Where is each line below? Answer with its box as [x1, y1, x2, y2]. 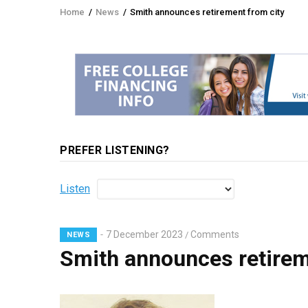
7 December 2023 [106, 228, 183, 240]
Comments [190, 228, 239, 240]
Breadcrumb [60, 12, 151, 32]
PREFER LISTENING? [60, 143, 170, 157]
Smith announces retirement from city [130, 6, 284, 17]
